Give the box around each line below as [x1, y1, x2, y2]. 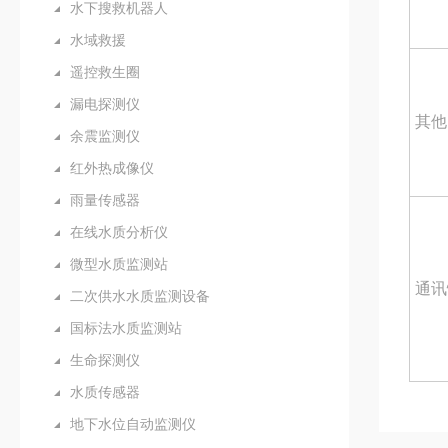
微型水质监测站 [70, 256, 168, 272]
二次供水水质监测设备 [70, 288, 210, 304]
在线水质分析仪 [70, 224, 168, 240]
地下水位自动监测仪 [70, 416, 196, 432]
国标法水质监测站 [70, 320, 182, 336]
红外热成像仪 [70, 160, 154, 176]
